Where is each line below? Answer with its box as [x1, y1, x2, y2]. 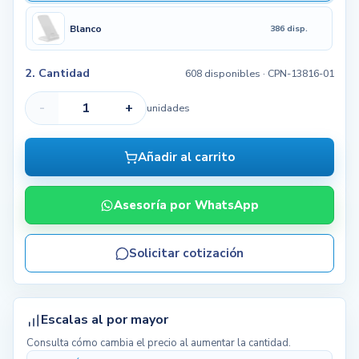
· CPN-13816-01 [260, 67, 335, 81]
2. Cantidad [24, 65, 90, 82]
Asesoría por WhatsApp [114, 197, 259, 214]
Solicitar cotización [129, 245, 244, 262]
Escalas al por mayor [41, 311, 168, 329]
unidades [146, 101, 190, 115]
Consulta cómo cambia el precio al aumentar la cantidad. [26, 335, 291, 350]
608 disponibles [185, 67, 261, 81]
